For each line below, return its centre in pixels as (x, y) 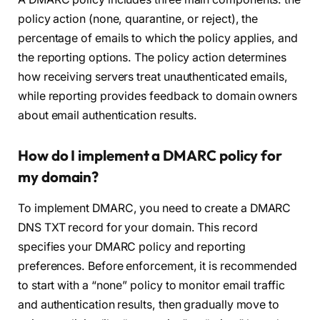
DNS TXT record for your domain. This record (138, 228)
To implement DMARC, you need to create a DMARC (155, 209)
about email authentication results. (108, 116)
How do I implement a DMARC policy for (150, 155)
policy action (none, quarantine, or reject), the (138, 19)
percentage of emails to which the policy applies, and (158, 39)
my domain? (59, 176)
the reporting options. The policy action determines (152, 58)
